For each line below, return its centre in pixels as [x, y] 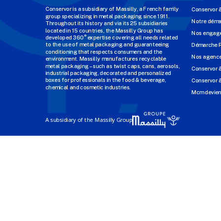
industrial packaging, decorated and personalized [108, 73]
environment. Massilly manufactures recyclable [106, 59]
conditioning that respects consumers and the [104, 52]
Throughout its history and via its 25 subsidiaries [107, 23]
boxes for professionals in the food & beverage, [106, 80]
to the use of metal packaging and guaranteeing [107, 45]
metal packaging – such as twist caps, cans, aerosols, [112, 66]
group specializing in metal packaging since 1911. [108, 16]
